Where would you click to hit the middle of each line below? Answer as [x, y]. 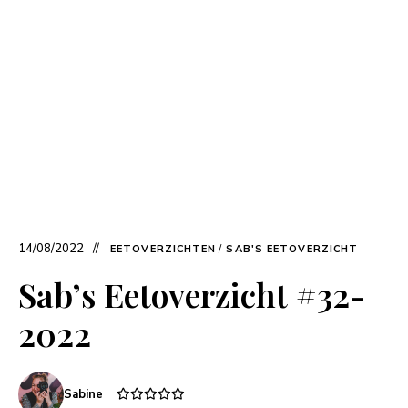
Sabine [83, 395]
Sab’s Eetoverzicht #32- [192, 295]
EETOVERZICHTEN [163, 250]
